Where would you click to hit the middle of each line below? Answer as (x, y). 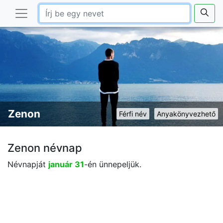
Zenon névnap (45, 148)
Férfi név (133, 114)
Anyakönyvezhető (186, 114)
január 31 (66, 164)
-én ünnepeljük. (113, 164)
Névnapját (28, 164)
